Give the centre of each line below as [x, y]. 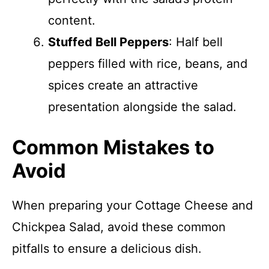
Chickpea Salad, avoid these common [119, 227]
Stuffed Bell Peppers [108, 42]
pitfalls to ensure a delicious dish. [107, 249]
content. [72, 20]
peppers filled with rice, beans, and [148, 64]
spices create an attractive [123, 85]
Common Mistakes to [113, 147]
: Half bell [196, 42]
